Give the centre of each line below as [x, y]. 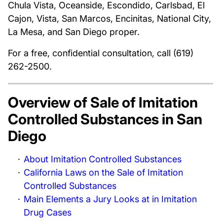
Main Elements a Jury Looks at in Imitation [110, 199]
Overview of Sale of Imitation [103, 102]
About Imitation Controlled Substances [103, 159]
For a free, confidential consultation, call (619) [101, 53]
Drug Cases [48, 212]
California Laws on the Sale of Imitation [103, 172]
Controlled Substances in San [105, 119]
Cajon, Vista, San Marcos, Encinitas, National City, [110, 18]
